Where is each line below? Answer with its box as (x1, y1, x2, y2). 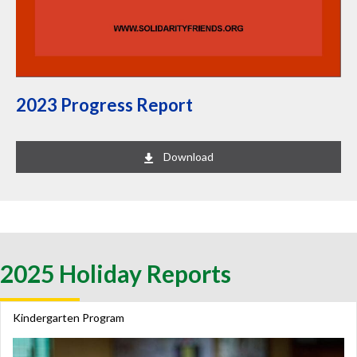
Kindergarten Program (13, 311, 124, 325)
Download (163, 150, 214, 164)
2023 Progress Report (16, 94, 193, 116)
